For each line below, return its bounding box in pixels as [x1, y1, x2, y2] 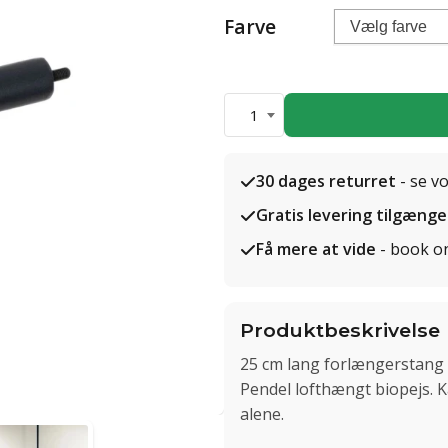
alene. [240, 402, 284, 425]
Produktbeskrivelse [240, 318, 440, 342]
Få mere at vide [256, 238, 376, 260]
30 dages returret [256, 170, 396, 192]
